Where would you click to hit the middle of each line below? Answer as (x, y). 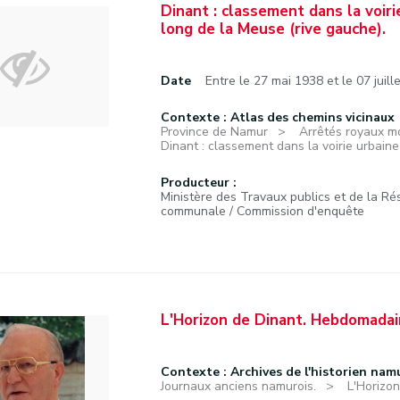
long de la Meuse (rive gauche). (273, 29)
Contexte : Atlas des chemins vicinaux (278, 117)
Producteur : (199, 183)
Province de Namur (214, 132)
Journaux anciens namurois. (238, 386)
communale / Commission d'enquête (262, 211)
